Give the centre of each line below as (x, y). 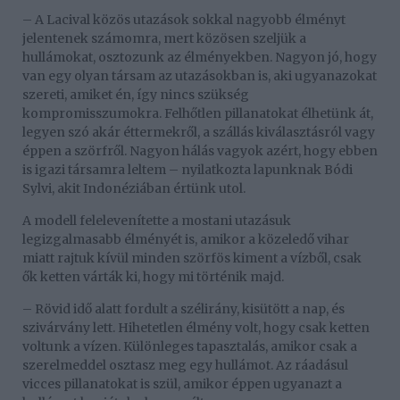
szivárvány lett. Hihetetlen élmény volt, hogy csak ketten (196, 328)
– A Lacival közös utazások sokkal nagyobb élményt (184, 20)
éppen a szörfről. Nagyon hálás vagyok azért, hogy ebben (200, 151)
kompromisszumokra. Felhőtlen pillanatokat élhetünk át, (198, 114)
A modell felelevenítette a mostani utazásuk (157, 221)
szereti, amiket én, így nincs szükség (136, 95)
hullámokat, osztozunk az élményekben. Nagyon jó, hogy (200, 58)
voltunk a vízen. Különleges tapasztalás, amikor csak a (190, 347)
